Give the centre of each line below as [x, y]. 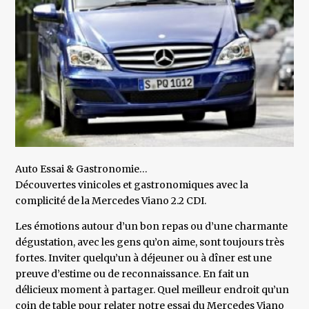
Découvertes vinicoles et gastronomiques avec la [132, 185]
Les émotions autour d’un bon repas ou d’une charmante [152, 227]
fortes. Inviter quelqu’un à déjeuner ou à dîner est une [144, 258]
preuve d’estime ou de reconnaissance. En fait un [132, 274]
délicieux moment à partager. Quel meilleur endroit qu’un [152, 290]
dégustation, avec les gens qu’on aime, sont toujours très [150, 242]
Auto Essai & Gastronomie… [82, 169]
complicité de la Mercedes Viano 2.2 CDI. [111, 201]
